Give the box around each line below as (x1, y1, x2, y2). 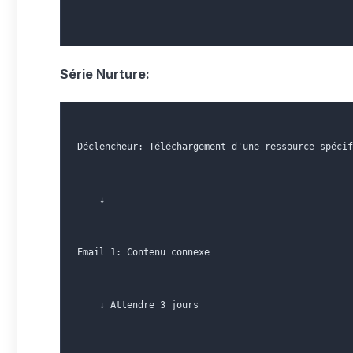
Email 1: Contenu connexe (77, 247, 210, 258)
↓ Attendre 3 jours (77, 299, 199, 310)
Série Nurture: (60, 66, 150, 82)
